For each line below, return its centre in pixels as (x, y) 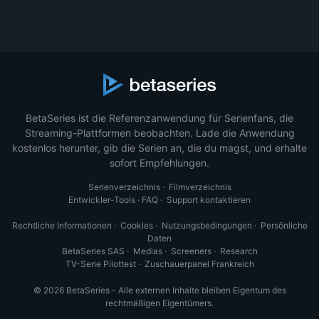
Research (239, 251)
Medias (147, 251)
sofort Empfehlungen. (159, 162)
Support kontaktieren (209, 199)
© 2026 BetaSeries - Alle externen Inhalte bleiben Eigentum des (159, 290)
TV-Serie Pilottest (100, 263)
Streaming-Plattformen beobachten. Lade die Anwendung (159, 132)
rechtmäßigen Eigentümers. (159, 303)
